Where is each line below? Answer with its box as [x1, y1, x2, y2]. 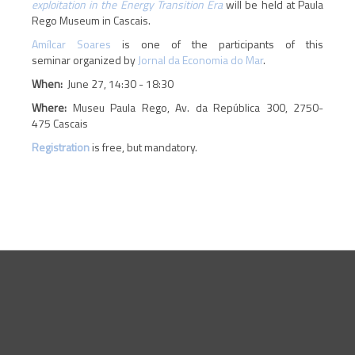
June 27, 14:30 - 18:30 [63, 75, 174, 92]
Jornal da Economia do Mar [138, 52, 263, 68]
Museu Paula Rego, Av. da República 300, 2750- [67, 99, 323, 116]
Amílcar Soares [32, 36, 111, 52]
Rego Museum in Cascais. [32, 12, 151, 29]
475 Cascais [32, 115, 88, 132]
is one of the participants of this [111, 36, 323, 52]
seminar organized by [32, 52, 138, 68]
